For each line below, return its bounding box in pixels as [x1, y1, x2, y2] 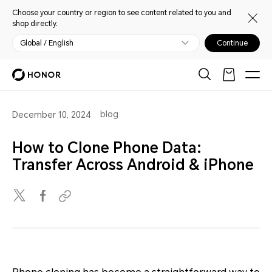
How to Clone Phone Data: [12, 140, 202, 157]
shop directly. [12, 19, 58, 28]
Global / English [20, 39, 73, 47]
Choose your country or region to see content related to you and [12, 8, 231, 17]
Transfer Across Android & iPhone [12, 157, 254, 174]
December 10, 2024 [12, 110, 91, 120]
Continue [217, 39, 248, 47]
